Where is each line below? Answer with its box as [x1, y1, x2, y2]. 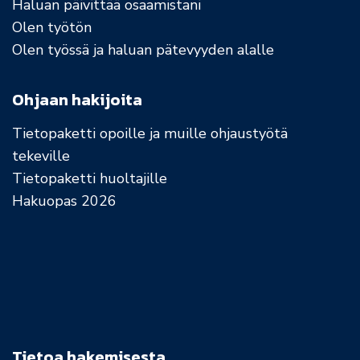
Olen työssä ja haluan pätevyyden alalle [12, 40, 274, 60]
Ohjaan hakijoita [12, 88, 142, 112]
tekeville [12, 146, 70, 166]
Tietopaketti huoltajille [12, 169, 167, 189]
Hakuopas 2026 [12, 191, 117, 211]
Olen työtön [12, 18, 92, 38]
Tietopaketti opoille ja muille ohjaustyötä [12, 124, 288, 144]
